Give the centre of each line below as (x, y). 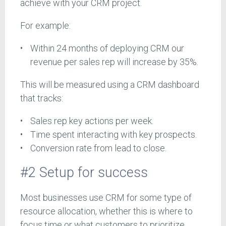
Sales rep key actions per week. (92, 121)
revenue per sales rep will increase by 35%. (114, 62)
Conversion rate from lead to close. (98, 148)
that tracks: (42, 98)
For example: (45, 25)
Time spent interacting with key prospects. (113, 134)
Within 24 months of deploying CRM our (107, 48)
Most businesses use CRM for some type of (106, 198)
